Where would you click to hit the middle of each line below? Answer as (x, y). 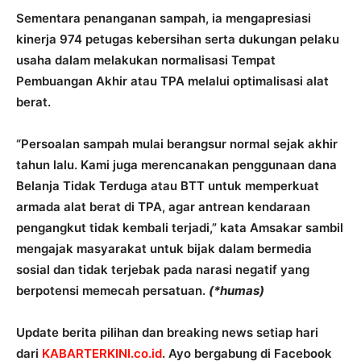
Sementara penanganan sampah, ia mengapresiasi (164, 18)
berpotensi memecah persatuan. (112, 290)
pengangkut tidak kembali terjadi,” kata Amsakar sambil (180, 227)
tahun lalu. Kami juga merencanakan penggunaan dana (176, 164)
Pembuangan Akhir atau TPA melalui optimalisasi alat (172, 81)
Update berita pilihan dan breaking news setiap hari (167, 332)
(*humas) (237, 290)
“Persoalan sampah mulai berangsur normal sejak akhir (177, 143)
